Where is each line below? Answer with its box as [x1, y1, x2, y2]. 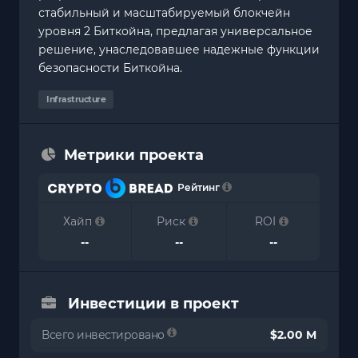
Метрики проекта [64, 146, 204, 164]
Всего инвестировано [42, 328, 167, 343]
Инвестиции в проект [68, 295, 239, 313]
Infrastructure [46, 94, 105, 105]
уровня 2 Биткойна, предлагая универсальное [38, 24, 312, 38]
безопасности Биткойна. [38, 61, 182, 75]
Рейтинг [172, 181, 222, 193]
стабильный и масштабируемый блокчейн [38, 6, 290, 20]
